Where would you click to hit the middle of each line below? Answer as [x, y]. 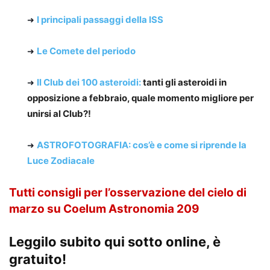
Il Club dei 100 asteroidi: [89, 82]
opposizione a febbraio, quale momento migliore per [140, 98]
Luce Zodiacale [61, 160]
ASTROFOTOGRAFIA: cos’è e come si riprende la [142, 145]
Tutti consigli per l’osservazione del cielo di [128, 192]
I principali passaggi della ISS [100, 19]
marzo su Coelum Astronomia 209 [104, 209]
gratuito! [38, 259]
